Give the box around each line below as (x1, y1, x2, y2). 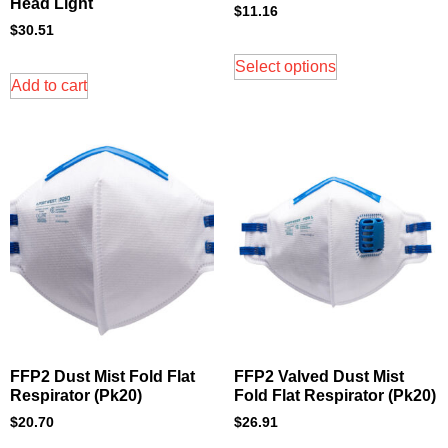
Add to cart (11, 77, 87, 95)
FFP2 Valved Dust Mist (234, 368, 404, 386)
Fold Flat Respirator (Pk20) (234, 387, 436, 405)
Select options (235, 58, 336, 76)
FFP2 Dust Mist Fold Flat (10, 368, 195, 386)
